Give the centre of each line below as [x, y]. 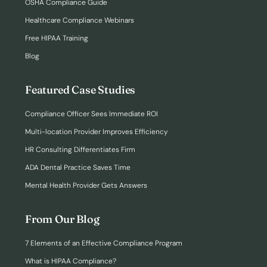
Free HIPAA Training [57, 38]
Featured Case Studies [80, 90]
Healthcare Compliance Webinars [80, 20]
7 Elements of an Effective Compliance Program [104, 243]
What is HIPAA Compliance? [71, 261]
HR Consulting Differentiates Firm [80, 150]
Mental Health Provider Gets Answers [86, 185]
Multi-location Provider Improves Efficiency [97, 132]
